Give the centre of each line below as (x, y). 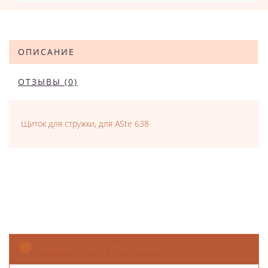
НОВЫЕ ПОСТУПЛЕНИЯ (99, 249)
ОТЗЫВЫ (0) (48, 82)
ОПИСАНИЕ (46, 52)
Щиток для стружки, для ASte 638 (85, 124)
